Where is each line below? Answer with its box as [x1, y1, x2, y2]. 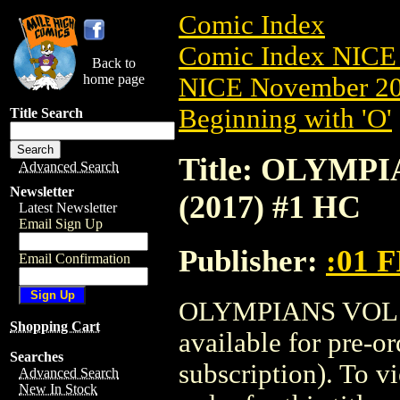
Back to [92, 55, 136, 71]
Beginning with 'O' [179, 104, 392, 134]
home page [83, 71, 145, 87]
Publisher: [179, 243, 326, 278]
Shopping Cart [10, 319, 100, 334]
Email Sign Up [19, 216, 103, 231]
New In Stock [19, 381, 97, 396]
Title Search [10, 105, 83, 121]
